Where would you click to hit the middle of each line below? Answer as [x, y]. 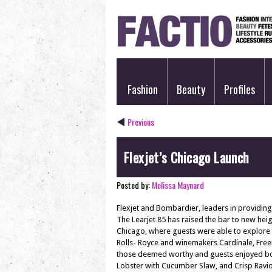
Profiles [240, 89]
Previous [141, 122]
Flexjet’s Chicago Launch [186, 157]
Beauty [191, 89]
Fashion [143, 89]
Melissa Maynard [178, 185]
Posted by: [134, 185]
